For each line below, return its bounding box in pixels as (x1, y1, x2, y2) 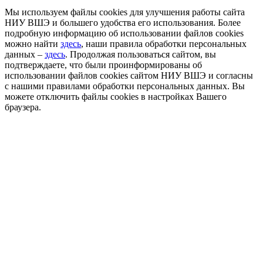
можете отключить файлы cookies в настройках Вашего (5, 91, 227, 102)
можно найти (5, 38, 60, 49)
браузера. (5, 102, 41, 112)
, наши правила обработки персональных (81, 38, 247, 49)
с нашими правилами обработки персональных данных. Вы (5, 80, 245, 91)
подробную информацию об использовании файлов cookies (5, 28, 244, 38)
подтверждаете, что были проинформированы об (5, 59, 202, 70)
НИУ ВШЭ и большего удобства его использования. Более (5, 17, 241, 28)
